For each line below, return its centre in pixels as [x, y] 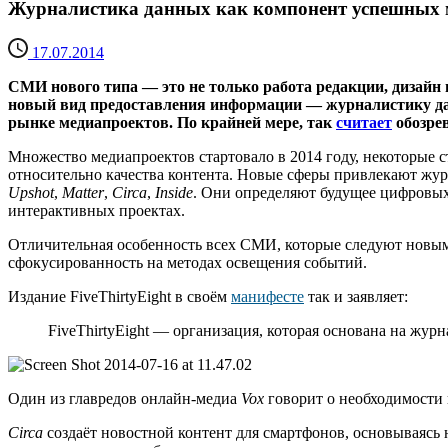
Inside [174, 193]
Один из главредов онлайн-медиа [124, 399]
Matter [83, 193]
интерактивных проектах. [96, 211]
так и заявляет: [356, 297]
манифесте [267, 297]
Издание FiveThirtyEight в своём [119, 297]
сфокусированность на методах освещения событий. [187, 263]
